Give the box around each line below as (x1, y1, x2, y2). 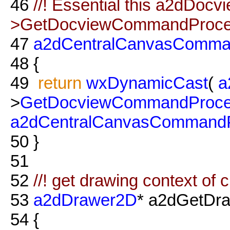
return (38, 73, 82, 92)
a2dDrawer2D (33, 190, 137, 209)
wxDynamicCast (86, 73, 208, 92)
